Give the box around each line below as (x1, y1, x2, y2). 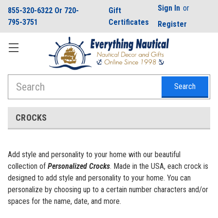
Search (8, 75, 29, 85)
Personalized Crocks (48, 162, 110, 171)
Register (158, 19, 187, 29)
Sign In (158, 3, 181, 13)
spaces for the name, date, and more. (8, 197, 121, 206)
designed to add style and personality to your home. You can (8, 173, 191, 183)
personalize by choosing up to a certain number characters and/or (8, 185, 208, 195)
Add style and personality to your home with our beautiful (8, 150, 181, 160)
